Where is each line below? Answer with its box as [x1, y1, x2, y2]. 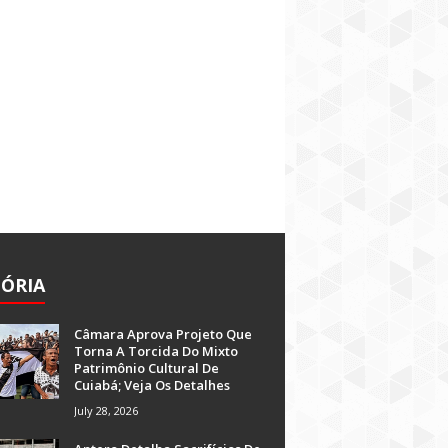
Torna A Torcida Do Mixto [74, 342, 238, 360]
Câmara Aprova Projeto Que [74, 325, 252, 343]
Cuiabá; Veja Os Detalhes [74, 376, 230, 394]
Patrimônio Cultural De [74, 359, 219, 377]
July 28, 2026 [74, 403, 138, 418]
